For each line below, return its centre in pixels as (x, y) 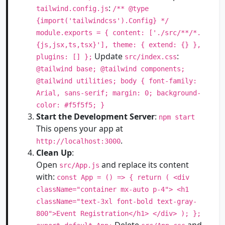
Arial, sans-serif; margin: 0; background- (119, 93)
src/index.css (151, 57)
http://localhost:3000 (78, 141)
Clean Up (54, 153)
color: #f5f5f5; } (70, 105)
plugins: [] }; (64, 57)
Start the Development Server (95, 117)
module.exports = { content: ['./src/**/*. (119, 33)
